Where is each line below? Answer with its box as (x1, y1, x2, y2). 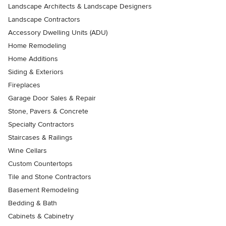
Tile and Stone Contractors (8, 173, 91, 182)
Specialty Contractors (8, 120, 74, 129)
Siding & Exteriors (8, 68, 64, 77)
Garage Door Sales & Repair (8, 94, 96, 103)
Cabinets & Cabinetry (8, 212, 74, 221)
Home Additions (8, 54, 58, 64)
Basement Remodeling (8, 186, 79, 195)
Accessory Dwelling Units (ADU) (8, 28, 107, 37)
